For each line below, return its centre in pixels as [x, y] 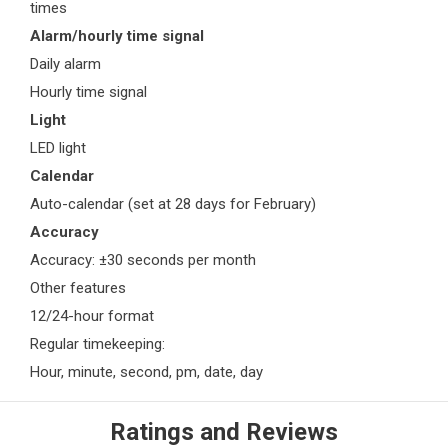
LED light [58, 148]
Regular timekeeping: [97, 344]
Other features [78, 288]
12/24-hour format [92, 316]
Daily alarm [65, 64]
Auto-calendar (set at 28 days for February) [173, 204]
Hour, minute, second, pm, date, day [146, 372]
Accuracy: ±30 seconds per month [143, 260]
